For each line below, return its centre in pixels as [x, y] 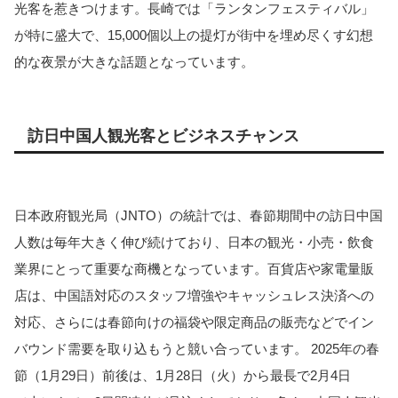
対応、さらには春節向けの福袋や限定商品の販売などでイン [194, 322]
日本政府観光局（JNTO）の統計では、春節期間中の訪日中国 [199, 216]
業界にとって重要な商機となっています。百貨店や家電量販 [194, 269]
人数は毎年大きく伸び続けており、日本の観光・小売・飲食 [194, 243]
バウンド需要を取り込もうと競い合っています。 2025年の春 [197, 349]
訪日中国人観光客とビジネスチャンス [163, 136]
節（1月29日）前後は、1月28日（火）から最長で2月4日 [183, 376]
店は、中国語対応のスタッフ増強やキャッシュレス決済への [194, 296]
